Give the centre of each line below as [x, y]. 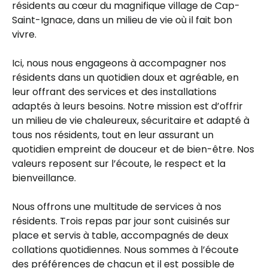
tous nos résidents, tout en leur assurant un [113, 135]
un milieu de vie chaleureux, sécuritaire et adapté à [131, 121]
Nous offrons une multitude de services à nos [117, 207]
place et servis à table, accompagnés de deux [120, 236]
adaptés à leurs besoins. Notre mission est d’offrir [127, 106]
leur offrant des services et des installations [114, 92]
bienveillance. [44, 178]
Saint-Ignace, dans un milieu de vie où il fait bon [122, 20]
